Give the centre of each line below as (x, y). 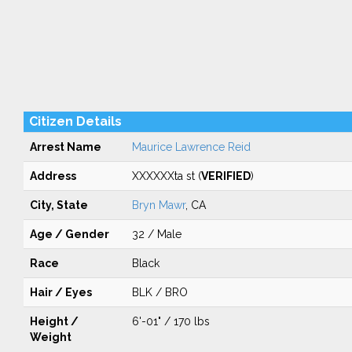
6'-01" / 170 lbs (170, 321)
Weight (50, 337)
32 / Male (156, 234)
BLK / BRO (159, 292)
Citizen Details (75, 121)
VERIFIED (225, 176)
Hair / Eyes (60, 292)
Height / (54, 321)
